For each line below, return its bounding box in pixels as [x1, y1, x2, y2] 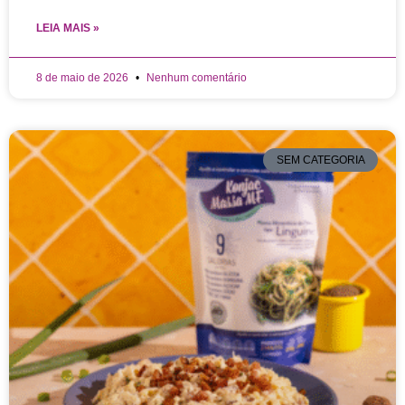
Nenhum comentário [144, 71, 247, 84]
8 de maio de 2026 [36, 71, 131, 84]
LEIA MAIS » [36, 22, 99, 34]
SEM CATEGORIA [276, 154, 365, 167]
